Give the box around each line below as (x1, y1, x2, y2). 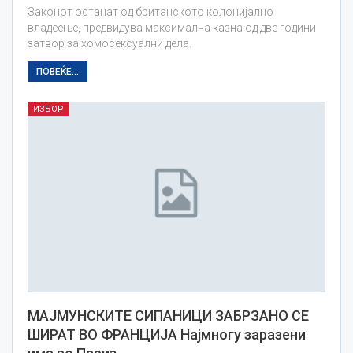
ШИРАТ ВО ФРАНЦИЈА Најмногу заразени (28, 326, 306, 344)
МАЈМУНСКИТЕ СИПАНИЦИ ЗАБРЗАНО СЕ (28, 307, 309, 325)
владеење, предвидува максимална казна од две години (28, 21, 316, 35)
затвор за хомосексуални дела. (28, 37, 191, 50)
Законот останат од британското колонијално (28, 6, 273, 19)
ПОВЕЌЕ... (36, 66, 79, 78)
